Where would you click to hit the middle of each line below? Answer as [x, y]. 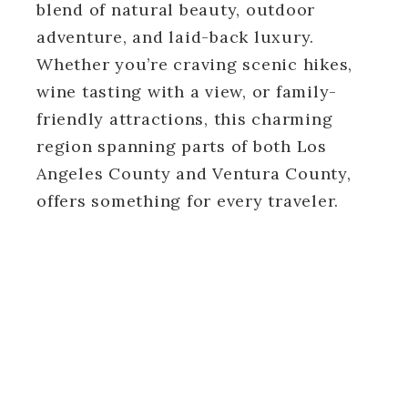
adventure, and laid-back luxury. [175, 36]
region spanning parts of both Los [182, 146]
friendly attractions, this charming [185, 118]
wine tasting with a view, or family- [187, 91]
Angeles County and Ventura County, [194, 173]
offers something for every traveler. [188, 200]
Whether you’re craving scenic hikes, [194, 64]
